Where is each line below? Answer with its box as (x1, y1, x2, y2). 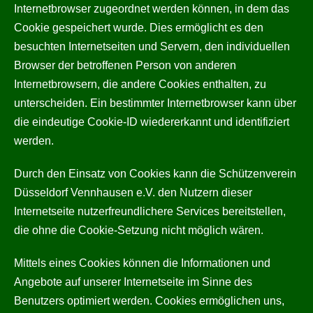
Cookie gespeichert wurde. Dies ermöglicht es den (14, 22, 263, 34)
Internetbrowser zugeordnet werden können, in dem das (14, 3, 289, 15)
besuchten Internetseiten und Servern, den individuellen (14, 41, 290, 52)
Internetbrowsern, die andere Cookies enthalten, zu (14, 78, 266, 90)
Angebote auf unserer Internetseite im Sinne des (14, 276, 252, 288)
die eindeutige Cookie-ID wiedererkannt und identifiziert (14, 116, 289, 128)
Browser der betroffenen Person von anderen (14, 59, 236, 71)
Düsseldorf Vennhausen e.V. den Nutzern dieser (14, 187, 252, 198)
